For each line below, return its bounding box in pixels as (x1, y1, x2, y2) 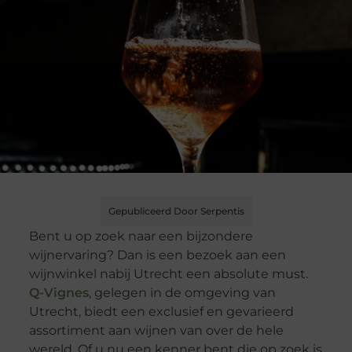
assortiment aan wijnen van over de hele (28, 323, 284, 339)
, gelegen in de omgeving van (88, 285, 276, 301)
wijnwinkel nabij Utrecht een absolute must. (28, 266, 308, 282)
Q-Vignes (28, 285, 89, 301)
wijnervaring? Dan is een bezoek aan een (28, 247, 286, 263)
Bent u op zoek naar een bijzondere (28, 229, 253, 244)
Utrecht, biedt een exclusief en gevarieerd (28, 304, 294, 320)
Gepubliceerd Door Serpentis (108, 205, 244, 218)
